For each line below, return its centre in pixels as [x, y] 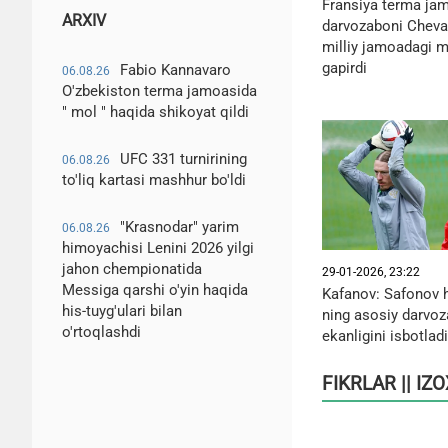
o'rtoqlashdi [101, 332]
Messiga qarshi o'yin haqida [155, 290]
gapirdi [344, 67]
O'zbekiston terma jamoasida [159, 91]
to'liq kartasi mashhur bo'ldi [154, 180]
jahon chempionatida [132, 269]
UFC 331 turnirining [183, 159]
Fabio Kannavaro [175, 70]
